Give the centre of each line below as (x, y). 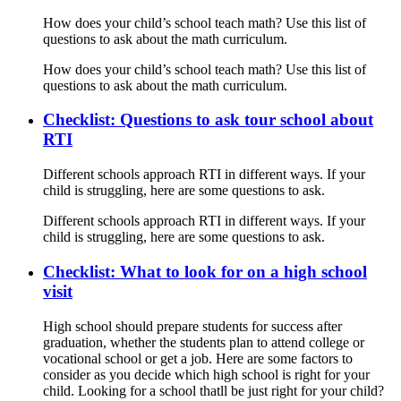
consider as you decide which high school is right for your (206, 374)
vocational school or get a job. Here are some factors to (198, 358)
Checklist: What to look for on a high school (205, 271)
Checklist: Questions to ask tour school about (208, 120)
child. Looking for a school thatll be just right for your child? (213, 390)
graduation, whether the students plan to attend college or (204, 342)
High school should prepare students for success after (192, 326)
